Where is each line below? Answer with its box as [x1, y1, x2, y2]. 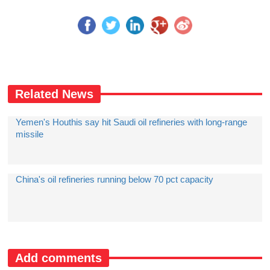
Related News [15, 87, 94, 101]
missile [16, 129, 44, 139]
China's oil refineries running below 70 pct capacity [16, 174, 214, 184]
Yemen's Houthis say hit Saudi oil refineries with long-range [16, 117, 248, 127]
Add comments [15, 251, 102, 265]
